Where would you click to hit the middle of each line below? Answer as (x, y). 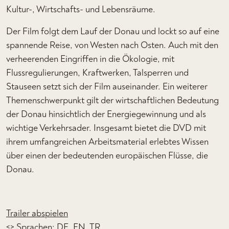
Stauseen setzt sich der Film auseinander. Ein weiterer (107, 87)
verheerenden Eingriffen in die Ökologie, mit (90, 59)
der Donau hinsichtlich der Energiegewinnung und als (106, 114)
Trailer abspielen (37, 213)
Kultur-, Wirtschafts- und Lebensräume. (81, 9)
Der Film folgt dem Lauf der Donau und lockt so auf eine (113, 31)
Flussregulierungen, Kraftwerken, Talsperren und (97, 73)
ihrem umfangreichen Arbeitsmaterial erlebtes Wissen (107, 142)
